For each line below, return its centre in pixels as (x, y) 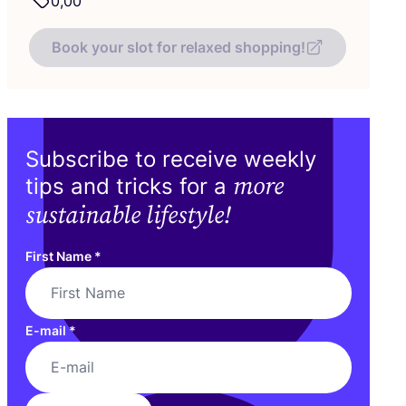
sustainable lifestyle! (128, 215)
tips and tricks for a (129, 186)
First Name (60, 256)
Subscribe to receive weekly (171, 159)
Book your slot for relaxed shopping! (179, 47)
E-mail (47, 330)
